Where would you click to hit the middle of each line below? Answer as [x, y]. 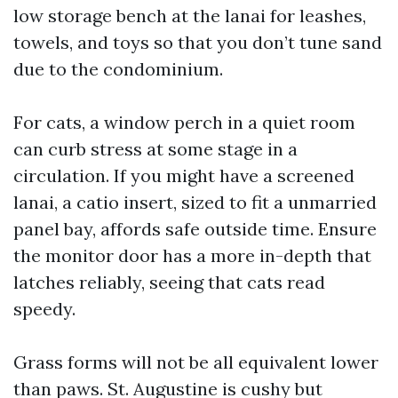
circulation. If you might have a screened [184, 175]
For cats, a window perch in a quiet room [184, 122]
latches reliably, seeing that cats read [169, 282]
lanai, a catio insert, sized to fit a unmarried [195, 202]
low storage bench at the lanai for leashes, [190, 16]
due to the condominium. [118, 69]
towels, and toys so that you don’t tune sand [198, 42]
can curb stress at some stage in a [155, 149]
